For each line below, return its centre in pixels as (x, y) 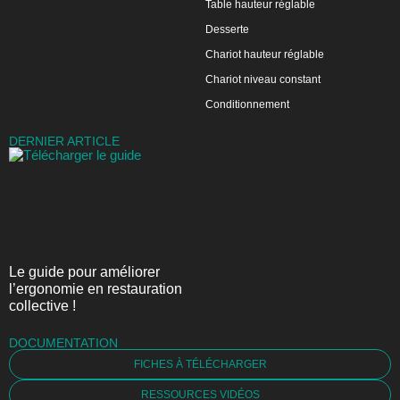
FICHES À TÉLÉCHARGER (200, 364)
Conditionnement (247, 105)
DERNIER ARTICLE (64, 142)
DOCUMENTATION (63, 342)
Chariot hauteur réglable (264, 55)
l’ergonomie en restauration (96, 288)
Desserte (227, 30)
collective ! (42, 305)
